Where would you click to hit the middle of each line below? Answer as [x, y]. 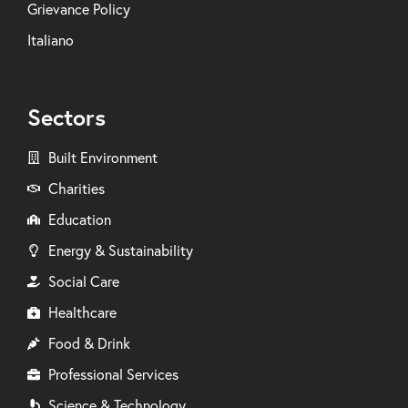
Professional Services [113, 374]
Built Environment [102, 157]
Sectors [66, 117]
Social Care [83, 281]
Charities [76, 188]
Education [79, 219]
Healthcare [82, 312]
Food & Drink [89, 343]
